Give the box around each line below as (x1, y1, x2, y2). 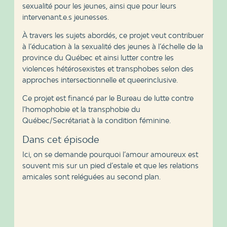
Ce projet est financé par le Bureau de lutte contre (22, 94, 194, 102)
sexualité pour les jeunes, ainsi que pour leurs (22, 2, 176, 10)
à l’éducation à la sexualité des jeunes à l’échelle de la (22, 42, 203, 51)
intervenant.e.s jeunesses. (22, 13, 111, 21)
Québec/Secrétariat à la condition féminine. (22, 116, 171, 125)
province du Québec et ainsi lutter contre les (22, 53, 174, 62)
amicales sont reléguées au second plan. (22, 172, 161, 181)
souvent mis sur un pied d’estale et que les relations (22, 161, 199, 170)
